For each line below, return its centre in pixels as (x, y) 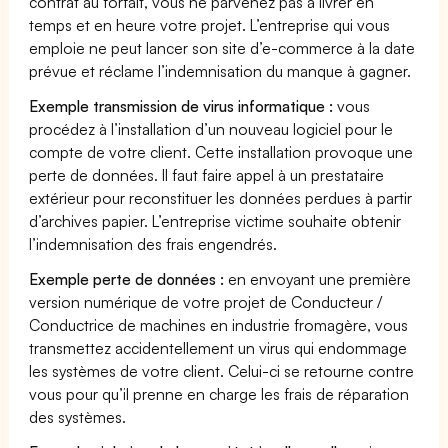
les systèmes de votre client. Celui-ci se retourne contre (222, 370)
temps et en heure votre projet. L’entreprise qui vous (210, 24)
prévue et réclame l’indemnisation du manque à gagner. (220, 70)
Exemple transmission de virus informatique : (181, 105)
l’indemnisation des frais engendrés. (153, 243)
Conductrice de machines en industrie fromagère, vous (219, 324)
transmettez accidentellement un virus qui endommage (218, 347)
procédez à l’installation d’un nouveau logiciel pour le (211, 128)
